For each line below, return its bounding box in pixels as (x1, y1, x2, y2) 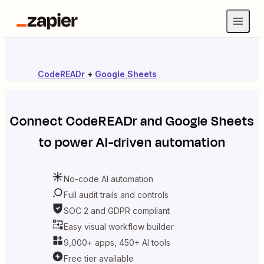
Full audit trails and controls (64, 189, 169, 200)
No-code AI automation (64, 173, 153, 184)
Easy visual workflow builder (64, 221, 174, 232)
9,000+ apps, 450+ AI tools (64, 237, 170, 247)
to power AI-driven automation (38, 133, 226, 152)
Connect (10, 112, 66, 131)
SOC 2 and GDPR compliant (64, 205, 170, 216)
